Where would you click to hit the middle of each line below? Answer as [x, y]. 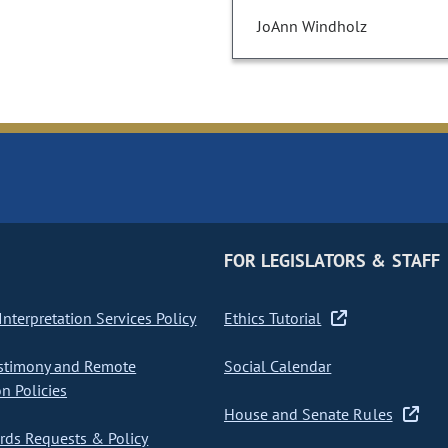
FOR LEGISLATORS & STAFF [331, 261]
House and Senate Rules [308, 414]
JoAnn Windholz [312, 26]
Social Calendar [277, 366]
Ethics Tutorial [272, 318]
